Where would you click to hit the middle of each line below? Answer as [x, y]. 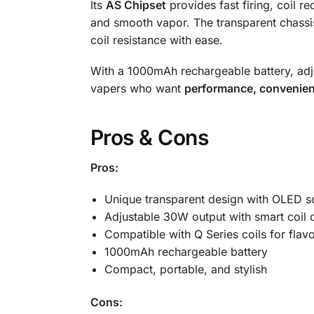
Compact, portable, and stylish [185, 269]
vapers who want [137, 89]
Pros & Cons [149, 138]
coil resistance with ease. [156, 40]
